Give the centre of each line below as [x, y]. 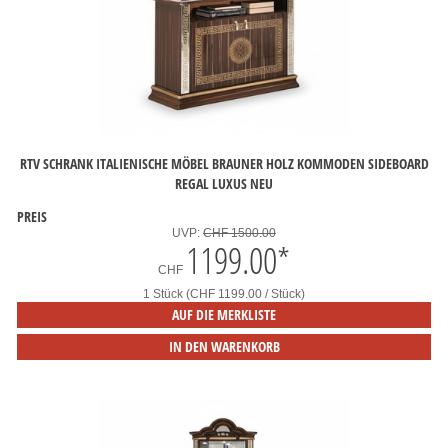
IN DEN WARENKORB [224, 346]
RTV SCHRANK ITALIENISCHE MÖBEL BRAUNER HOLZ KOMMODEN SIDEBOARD [224, 163]
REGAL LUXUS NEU [224, 183]
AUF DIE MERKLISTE [224, 314]
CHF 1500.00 [239, 233]
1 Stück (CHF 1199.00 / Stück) [224, 294]
